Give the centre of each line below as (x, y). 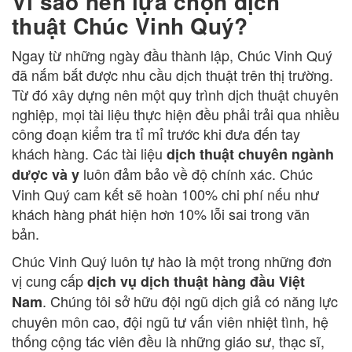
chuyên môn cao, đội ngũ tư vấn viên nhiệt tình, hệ (170, 322)
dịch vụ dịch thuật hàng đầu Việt (196, 282)
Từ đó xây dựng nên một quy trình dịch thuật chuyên (175, 95)
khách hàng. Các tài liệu (89, 154)
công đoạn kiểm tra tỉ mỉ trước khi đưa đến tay (156, 134)
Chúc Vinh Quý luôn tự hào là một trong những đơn (172, 261)
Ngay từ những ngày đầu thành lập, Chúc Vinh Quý (172, 55)
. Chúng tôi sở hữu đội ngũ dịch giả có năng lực (190, 301)
